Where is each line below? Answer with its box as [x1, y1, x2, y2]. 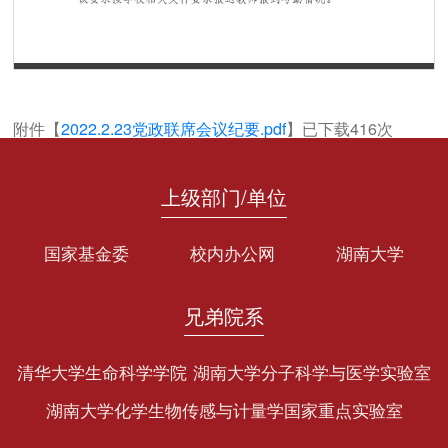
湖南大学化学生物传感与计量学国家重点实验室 [45, 397, 403, 423]
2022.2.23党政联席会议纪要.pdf [61, 116, 287, 140]
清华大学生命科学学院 [16, 358, 187, 384]
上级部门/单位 [161, 182, 287, 212]
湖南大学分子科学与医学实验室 [193, 358, 432, 384]
